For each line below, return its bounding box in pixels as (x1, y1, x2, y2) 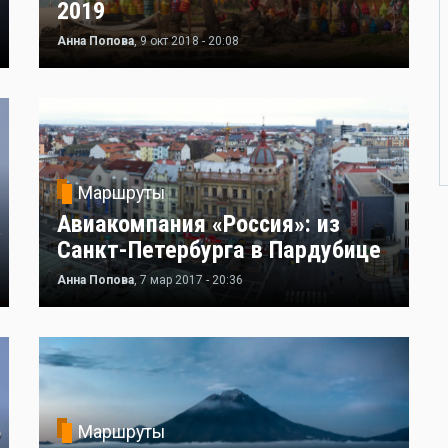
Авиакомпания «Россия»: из (57, 210, 340, 239)
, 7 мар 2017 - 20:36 (134, 273, 243, 288)
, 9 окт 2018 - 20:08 (134, 33, 239, 48)
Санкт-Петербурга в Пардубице (57, 236, 381, 265)
